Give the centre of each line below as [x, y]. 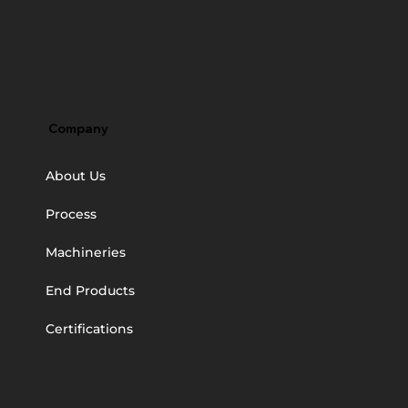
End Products [91, 291]
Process [71, 214]
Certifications [90, 329]
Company [78, 128]
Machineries [86, 253]
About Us [76, 176]
